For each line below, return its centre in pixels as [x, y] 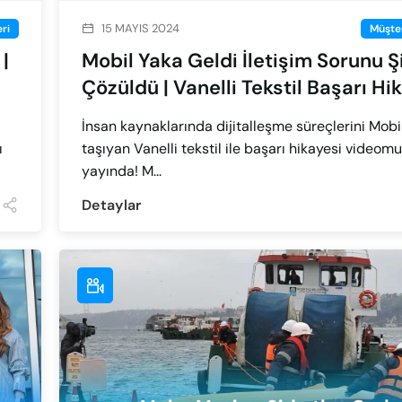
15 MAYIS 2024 [140, 29]
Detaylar [112, 205]
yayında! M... [122, 171]
